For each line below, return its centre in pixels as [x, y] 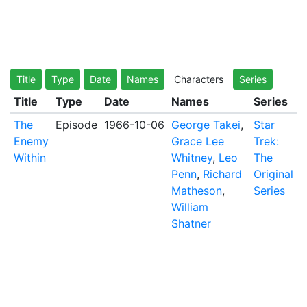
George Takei [206, 125]
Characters [199, 79]
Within [29, 158]
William [189, 207]
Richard [222, 174]
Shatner [191, 223]
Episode [76, 125]
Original [273, 174]
